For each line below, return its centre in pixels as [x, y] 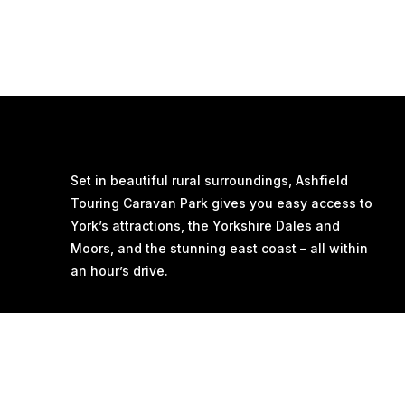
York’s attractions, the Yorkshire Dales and [206, 225]
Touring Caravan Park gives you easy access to [222, 202]
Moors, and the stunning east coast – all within [220, 248]
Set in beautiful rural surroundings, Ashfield [210, 180]
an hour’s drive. [120, 270]
